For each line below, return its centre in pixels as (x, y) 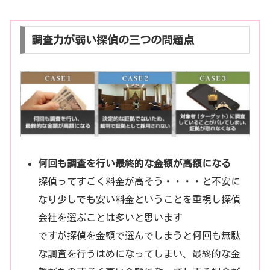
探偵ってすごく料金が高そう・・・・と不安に (140, 182)
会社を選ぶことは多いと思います (111, 218)
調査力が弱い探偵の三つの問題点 (112, 39)
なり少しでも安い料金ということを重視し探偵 (140, 200)
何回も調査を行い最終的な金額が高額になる (135, 164)
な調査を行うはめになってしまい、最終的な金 (140, 254)
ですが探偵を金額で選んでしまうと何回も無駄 (140, 236)
